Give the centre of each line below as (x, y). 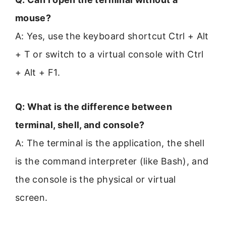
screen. (32, 198)
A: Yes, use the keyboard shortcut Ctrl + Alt (112, 36)
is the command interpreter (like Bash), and (112, 161)
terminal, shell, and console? (80, 125)
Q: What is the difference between (94, 107)
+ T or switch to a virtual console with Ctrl (109, 54)
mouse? (33, 18)
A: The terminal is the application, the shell (110, 143)
